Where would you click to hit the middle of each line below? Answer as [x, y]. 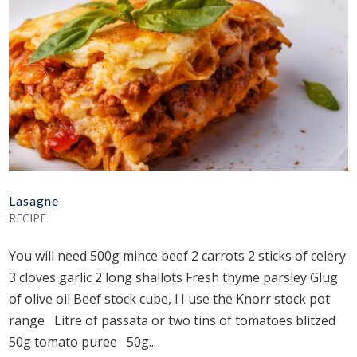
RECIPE [28, 218]
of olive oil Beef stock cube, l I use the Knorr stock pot [170, 298]
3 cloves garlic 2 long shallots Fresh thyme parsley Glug [174, 277]
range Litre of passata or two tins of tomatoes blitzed [173, 320]
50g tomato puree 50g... [83, 341]
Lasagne [34, 200]
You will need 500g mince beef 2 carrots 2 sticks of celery [178, 255]
